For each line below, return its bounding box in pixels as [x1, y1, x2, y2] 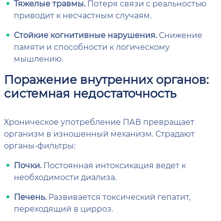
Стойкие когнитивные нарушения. [14, 30, 157, 40]
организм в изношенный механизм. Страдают [4, 128, 195, 139]
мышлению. [14, 53, 63, 64]
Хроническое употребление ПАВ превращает [4, 116, 194, 127]
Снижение [157, 30, 202, 40]
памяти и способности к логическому [14, 41, 170, 52]
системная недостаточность [4, 85, 177, 101]
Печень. [14, 191, 46, 202]
